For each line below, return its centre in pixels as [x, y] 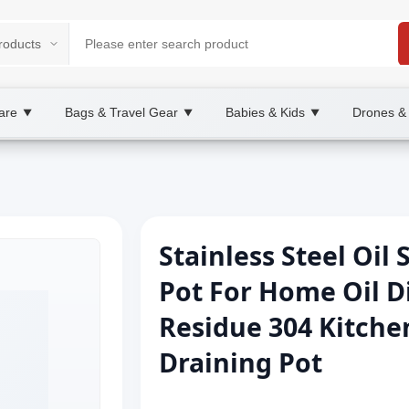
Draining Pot [241, 362]
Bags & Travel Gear [121, 112]
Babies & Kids [265, 112]
